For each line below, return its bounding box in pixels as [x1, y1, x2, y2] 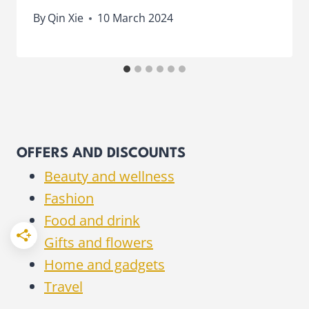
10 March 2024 [97, 10, 174, 26]
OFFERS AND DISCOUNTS [17, 147, 186, 161]
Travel [44, 277, 83, 297]
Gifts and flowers [44, 233, 153, 252]
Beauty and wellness [44, 167, 175, 186]
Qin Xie [48, 10, 84, 26]
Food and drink [44, 211, 140, 230]
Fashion [44, 189, 94, 208]
